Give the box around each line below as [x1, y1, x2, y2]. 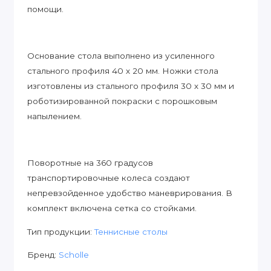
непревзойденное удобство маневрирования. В [27, 188, 232, 198]
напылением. [27, 111, 82, 122]
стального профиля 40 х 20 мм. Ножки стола [27, 66, 218, 76]
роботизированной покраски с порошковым [27, 96, 217, 106]
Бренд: [27, 250, 59, 260]
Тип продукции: [27, 226, 94, 237]
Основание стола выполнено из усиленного [27, 51, 215, 61]
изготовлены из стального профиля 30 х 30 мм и [27, 81, 234, 91]
